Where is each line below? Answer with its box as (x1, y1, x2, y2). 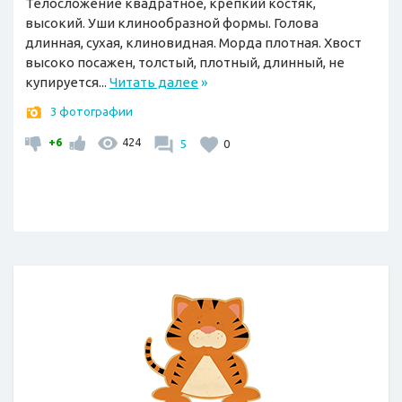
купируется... (25, 74, 109, 91)
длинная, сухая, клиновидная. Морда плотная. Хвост (25, 35, 362, 51)
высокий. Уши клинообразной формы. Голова (25, 15, 319, 31)
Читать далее (109, 74, 198, 91)
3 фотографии (50, 105, 133, 118)
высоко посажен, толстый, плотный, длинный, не (25, 55, 345, 71)
